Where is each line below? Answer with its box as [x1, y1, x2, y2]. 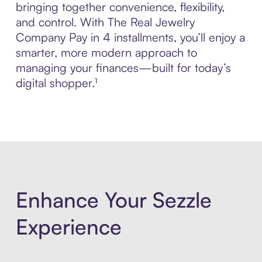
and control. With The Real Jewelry [15, 15, 195, 30]
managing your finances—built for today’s [15, 60, 231, 75]
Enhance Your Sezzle [15, 186, 212, 213]
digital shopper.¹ [15, 75, 97, 91]
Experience [15, 213, 122, 240]
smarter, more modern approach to [15, 45, 197, 60]
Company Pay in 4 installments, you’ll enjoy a [15, 30, 245, 45]
